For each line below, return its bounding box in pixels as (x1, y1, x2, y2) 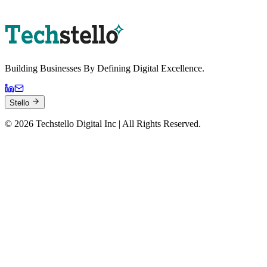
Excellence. (161, 63, 204, 73)
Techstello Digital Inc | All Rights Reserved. (33, 118, 201, 129)
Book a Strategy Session (15, 7, 98, 16)
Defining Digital (97, 63, 159, 73)
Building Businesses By (5, 63, 95, 73)
